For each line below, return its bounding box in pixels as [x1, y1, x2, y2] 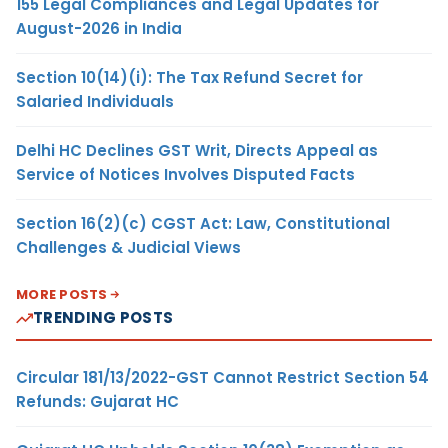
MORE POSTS [16, 285, 108, 305]
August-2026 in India [16, 18, 182, 40]
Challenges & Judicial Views [16, 237, 241, 259]
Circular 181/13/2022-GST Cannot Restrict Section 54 [16, 367, 429, 389]
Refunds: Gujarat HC [16, 391, 179, 413]
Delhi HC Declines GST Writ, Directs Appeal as [16, 140, 378, 162]
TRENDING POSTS [33, 307, 174, 329]
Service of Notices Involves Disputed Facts [16, 164, 355, 186]
